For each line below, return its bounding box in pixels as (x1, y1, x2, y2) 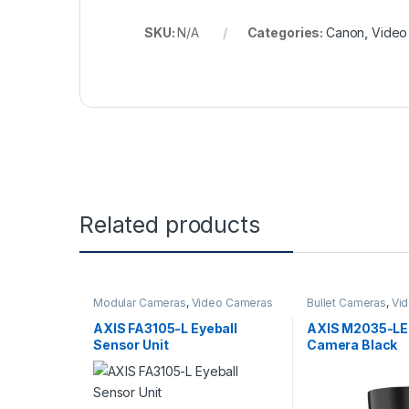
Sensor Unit (92, 336, 169, 352)
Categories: (246, 25, 326, 41)
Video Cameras (191, 296, 273, 310)
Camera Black (306, 336, 398, 352)
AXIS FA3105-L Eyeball (92, 320, 238, 336)
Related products (79, 211, 260, 239)
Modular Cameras (92, 296, 186, 310)
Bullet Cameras (306, 296, 387, 310)
